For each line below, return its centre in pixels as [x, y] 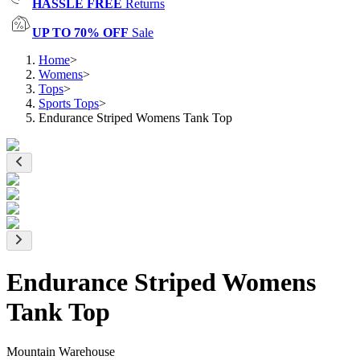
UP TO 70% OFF [80, 33]
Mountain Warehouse [61, 351]
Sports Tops [69, 103]
